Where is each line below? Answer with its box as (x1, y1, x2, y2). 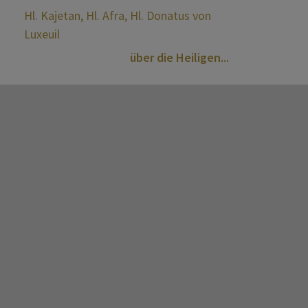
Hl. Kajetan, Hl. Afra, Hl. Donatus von (23, 8, 211, 24)
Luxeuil (23, 26, 60, 43)
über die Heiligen (130, 49, 221, 66)
